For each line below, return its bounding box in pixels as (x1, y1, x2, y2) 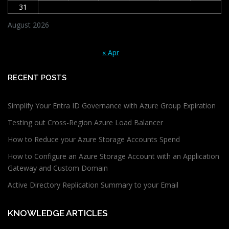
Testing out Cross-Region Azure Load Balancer (8, 117, 163, 127)
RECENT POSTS (8, 73, 66, 82)
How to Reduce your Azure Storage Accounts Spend (8, 134, 180, 144)
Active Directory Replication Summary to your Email (8, 179, 178, 190)
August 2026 (8, 20, 49, 30)
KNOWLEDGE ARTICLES (8, 208, 108, 218)
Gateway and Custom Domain (8, 163, 108, 173)
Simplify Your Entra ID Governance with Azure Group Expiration (8, 100, 216, 110)
